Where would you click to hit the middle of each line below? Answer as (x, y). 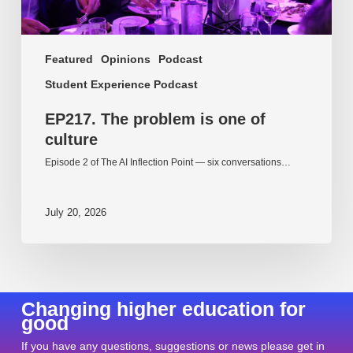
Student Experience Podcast (121, 85)
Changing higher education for (163, 310)
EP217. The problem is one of (155, 119)
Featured (69, 59)
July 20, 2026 (75, 212)
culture (71, 140)
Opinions (125, 59)
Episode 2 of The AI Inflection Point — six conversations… (167, 163)
